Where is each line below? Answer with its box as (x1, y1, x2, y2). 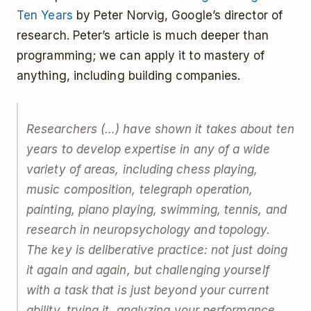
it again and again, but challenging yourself (26, 263, 269, 278)
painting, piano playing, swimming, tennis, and (26, 203, 287, 217)
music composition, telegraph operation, (26, 183, 253, 197)
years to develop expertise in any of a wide (26, 142, 270, 157)
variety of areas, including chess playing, (26, 162, 258, 177)
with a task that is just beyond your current (26, 283, 269, 298)
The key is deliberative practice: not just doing (26, 243, 288, 258)
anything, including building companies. (17, 69, 241, 83)
